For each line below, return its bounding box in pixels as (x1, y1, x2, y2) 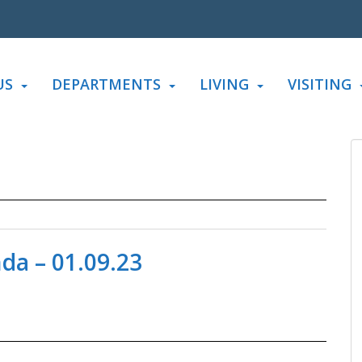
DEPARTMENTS (52, 74, 161, 94)
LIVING (200, 74, 249, 94)
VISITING (288, 74, 351, 94)
